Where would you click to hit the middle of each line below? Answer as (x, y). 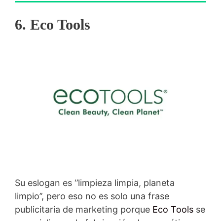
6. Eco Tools (53, 24)
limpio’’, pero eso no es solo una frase (92, 196)
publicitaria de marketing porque (84, 209)
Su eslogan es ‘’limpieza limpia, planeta (95, 183)
